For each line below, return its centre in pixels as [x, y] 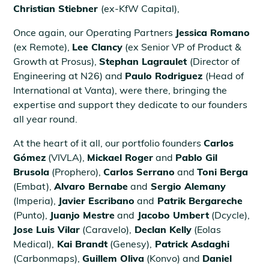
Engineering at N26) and [69, 75]
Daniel [217, 258]
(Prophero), [77, 171]
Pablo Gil [197, 157]
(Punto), [32, 215]
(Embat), [34, 186]
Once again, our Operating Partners [95, 32]
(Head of [225, 75]
